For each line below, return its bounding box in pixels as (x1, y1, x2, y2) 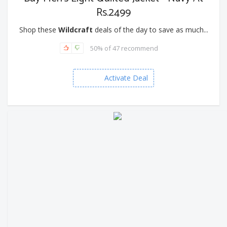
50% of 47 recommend (90, 43, 158, 53)
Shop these (19, 25, 58, 35)
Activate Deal (104, 73, 148, 83)
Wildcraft (58, 25, 93, 35)
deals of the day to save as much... (92, 25, 208, 35)
